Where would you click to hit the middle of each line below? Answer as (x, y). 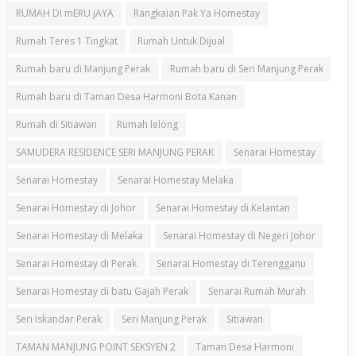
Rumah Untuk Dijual (181, 41)
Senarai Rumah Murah (257, 292)
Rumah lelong (147, 125)
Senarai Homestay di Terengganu (231, 264)
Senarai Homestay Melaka (176, 180)
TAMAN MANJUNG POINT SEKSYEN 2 (96, 347)
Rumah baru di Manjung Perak (83, 69)
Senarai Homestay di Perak (76, 264)
